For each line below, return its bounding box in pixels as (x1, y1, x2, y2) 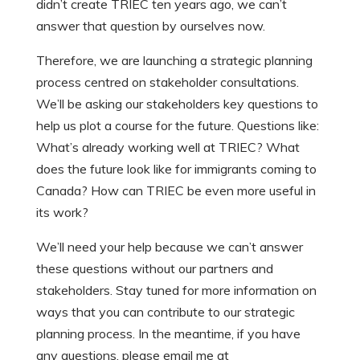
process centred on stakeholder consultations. (35, 74, 299, 90)
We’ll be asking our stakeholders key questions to (35, 96, 318, 112)
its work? (35, 204, 88, 220)
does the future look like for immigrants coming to (35, 161, 317, 177)
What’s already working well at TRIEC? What (35, 139, 300, 155)
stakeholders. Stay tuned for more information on (35, 282, 317, 298)
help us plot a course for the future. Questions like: (35, 117, 319, 133)
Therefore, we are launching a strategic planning (35, 52, 313, 68)
